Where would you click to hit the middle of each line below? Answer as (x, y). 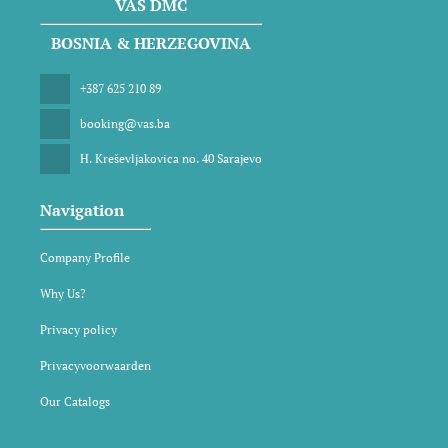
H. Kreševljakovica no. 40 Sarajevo (171, 158)
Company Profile (85, 257)
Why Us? (63, 293)
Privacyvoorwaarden (95, 365)
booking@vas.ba (125, 123)
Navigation (82, 209)
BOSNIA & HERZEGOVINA (151, 42)
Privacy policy (78, 329)
